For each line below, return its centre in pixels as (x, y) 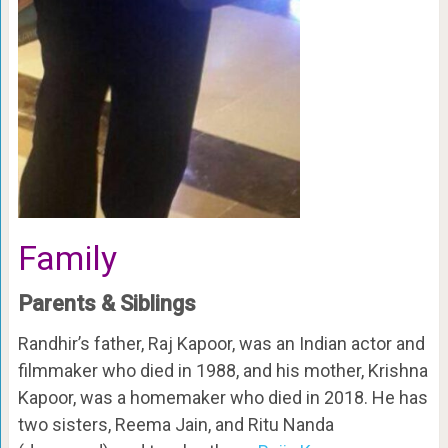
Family (67, 257)
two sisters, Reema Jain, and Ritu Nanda (175, 424)
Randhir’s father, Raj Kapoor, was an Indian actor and (221, 343)
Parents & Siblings (106, 303)
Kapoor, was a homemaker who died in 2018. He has (222, 397)
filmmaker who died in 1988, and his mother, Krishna (222, 370)
